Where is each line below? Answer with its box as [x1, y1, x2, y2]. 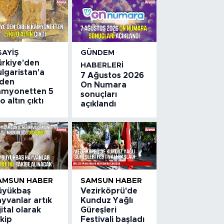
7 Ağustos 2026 [80, 71, 144, 80]
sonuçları [80, 90, 117, 99]
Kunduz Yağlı [80, 196, 133, 204]
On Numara [80, 81, 127, 89]
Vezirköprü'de [80, 186, 138, 195]
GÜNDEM [80, 49, 115, 57]
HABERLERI [80, 61, 124, 69]
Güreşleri [80, 205, 117, 214]
